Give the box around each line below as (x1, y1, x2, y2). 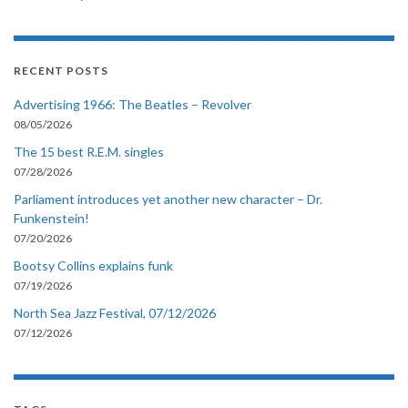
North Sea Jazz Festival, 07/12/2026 (14, 304, 216, 321)
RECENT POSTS (14, 63, 108, 77)
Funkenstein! (14, 209, 89, 226)
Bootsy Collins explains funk (14, 257, 173, 273)
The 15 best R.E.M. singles (14, 143, 164, 159)
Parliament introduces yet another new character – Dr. (14, 190, 322, 207)
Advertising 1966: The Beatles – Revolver (14, 96, 251, 112)
